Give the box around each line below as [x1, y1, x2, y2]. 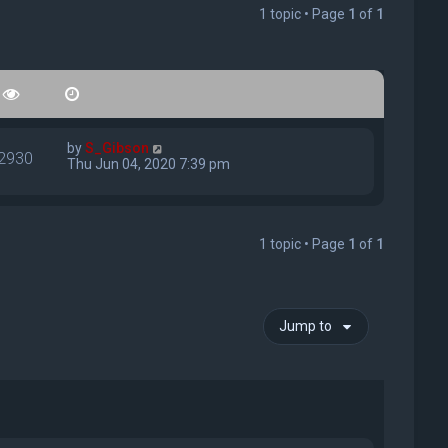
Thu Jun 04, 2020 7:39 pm [67, 156, 231, 173]
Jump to [279, 318, 333, 335]
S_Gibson [85, 140, 150, 157]
